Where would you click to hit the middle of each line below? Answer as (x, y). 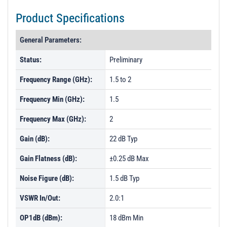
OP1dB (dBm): (41, 218)
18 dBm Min (126, 218)
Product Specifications (70, 18)
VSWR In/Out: (40, 198)
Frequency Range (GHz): (56, 80)
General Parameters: (51, 40)
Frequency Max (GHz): (53, 119)
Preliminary (126, 60)
